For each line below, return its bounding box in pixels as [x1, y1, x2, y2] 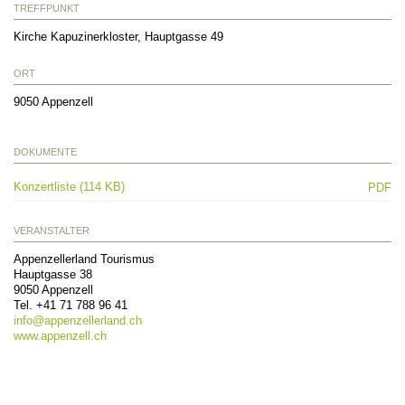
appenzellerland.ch [44, 313, 142, 327]
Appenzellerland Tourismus [14, 251, 155, 266]
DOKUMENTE [14, 146, 77, 157]
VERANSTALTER [14, 224, 89, 236]
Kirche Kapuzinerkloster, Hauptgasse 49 [14, 29, 223, 43]
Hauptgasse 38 [14, 267, 92, 281]
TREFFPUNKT [14, 2, 80, 14]
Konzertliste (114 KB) [14, 179, 125, 193]
